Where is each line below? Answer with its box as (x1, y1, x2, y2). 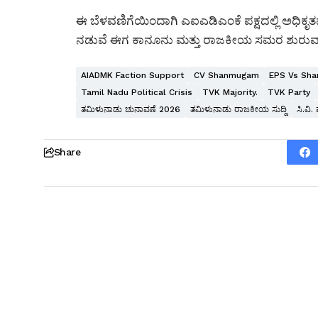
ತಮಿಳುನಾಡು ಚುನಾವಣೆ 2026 (81, 104, 180, 115)
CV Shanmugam (194, 70, 259, 81)
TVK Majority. (202, 87, 258, 98)
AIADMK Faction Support (81, 70, 184, 81)
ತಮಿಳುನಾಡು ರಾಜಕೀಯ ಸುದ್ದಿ (190, 104, 287, 115)
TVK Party (268, 87, 310, 98)
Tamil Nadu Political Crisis (81, 87, 192, 98)
